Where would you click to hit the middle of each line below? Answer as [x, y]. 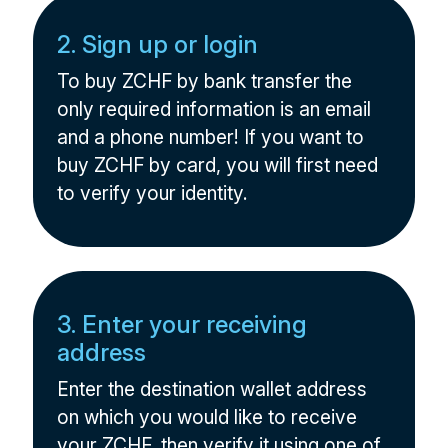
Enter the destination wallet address [212, 389]
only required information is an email [214, 109]
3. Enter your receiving [182, 324]
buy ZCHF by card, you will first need [218, 165]
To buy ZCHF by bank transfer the [205, 81]
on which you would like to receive [207, 417]
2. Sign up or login [158, 44]
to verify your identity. [153, 193]
